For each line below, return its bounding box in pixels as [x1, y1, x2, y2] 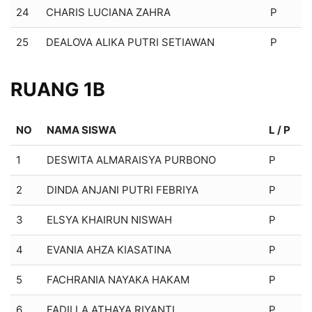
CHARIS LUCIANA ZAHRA [46, 5, 171, 19]
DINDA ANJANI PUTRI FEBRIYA [47, 182, 198, 196]
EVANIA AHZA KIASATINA [47, 242, 171, 256]
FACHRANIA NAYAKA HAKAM [47, 272, 189, 286]
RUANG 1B [10, 77, 105, 101]
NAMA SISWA [47, 123, 116, 136]
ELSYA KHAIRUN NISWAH [47, 212, 172, 226]
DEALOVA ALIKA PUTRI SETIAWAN [46, 35, 214, 49]
